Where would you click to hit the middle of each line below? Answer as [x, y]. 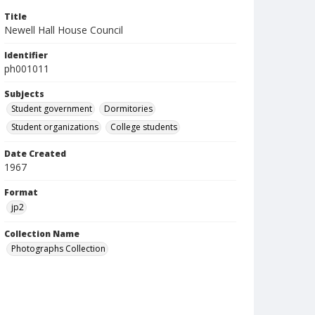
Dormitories [128, 109]
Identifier [26, 55]
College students [144, 127]
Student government [52, 109]
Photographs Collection [58, 249]
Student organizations [55, 127]
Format [21, 192]
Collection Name [42, 234]
